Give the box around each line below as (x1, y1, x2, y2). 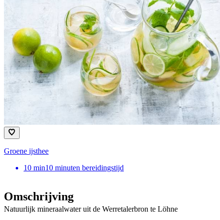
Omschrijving (4, 190, 74, 203)
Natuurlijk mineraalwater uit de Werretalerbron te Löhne (4, 204, 178, 213)
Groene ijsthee (4, 146, 49, 155)
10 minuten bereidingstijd (45, 163, 124, 172)
